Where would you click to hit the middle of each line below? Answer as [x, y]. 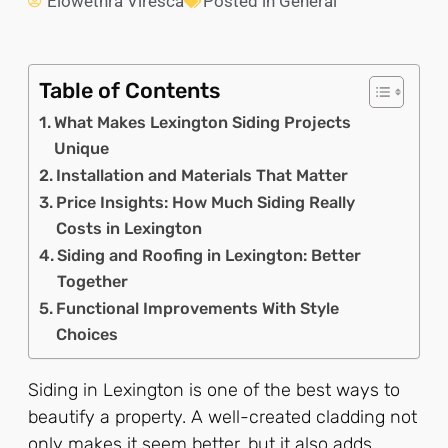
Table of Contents [129, 90]
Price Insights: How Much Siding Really [206, 202]
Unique [82, 148]
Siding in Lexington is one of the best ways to [214, 389]
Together [93, 281]
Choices [87, 334]
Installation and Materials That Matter [202, 175]
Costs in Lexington [129, 228]
